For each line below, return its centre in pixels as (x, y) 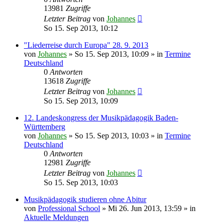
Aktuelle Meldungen (56, 217)
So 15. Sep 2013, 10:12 (81, 28)
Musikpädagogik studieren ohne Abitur (85, 199)
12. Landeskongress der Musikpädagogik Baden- (101, 117)
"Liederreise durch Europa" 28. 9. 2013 (86, 45)
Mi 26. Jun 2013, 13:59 (145, 208)
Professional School (69, 208)
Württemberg (45, 126)
